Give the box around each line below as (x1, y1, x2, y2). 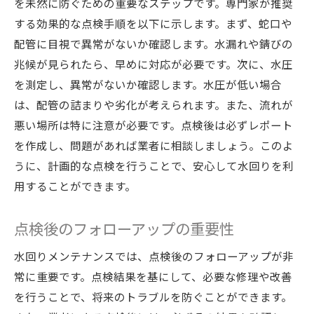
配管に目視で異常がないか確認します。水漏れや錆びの (14, 36, 293, 51)
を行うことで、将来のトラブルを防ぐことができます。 (14, 289, 292, 304)
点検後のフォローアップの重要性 (14, 217, 234, 239)
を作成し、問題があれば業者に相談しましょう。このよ (14, 137, 294, 153)
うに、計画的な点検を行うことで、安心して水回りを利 (14, 158, 294, 173)
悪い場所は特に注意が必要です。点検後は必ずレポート (14, 117, 293, 132)
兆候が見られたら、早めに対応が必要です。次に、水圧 (14, 56, 293, 71)
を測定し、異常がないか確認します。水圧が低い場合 (14, 76, 282, 92)
